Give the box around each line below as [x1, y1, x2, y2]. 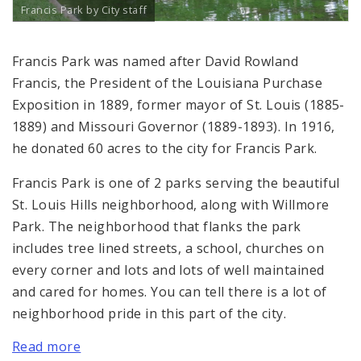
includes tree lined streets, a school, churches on [12, 239, 325, 258]
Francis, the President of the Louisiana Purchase [12, 74, 323, 93]
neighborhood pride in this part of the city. [12, 305, 287, 323]
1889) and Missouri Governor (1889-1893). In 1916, [12, 118, 335, 136]
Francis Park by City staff [21, 2, 147, 18]
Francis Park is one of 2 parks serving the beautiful [12, 174, 340, 193]
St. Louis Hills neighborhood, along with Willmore [12, 196, 330, 214]
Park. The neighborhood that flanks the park [12, 218, 301, 236]
